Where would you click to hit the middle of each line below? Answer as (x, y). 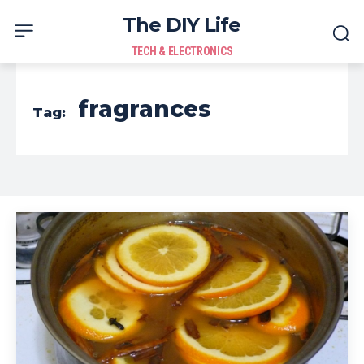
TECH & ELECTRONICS (182, 51)
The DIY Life (182, 25)
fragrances (145, 109)
